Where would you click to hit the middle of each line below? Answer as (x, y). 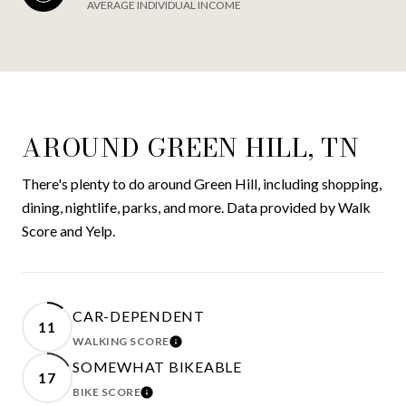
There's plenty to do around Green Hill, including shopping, (202, 183)
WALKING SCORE (121, 341)
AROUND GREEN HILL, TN (191, 147)
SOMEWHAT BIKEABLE (157, 366)
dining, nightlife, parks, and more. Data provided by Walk (196, 207)
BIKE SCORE (106, 391)
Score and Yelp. (68, 230)
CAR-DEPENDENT (139, 315)
